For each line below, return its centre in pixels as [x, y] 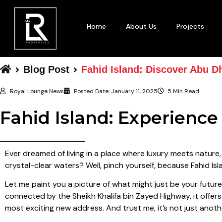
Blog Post [46, 69]
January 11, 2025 [134, 91]
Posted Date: [92, 91]
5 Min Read [183, 91]
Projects [190, 26]
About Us [141, 26]
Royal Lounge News [37, 91]
